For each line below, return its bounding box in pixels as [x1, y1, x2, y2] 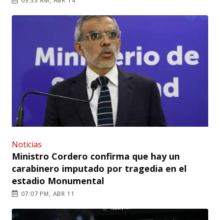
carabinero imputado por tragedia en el [12, 162, 187, 174]
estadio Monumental [12, 174, 104, 187]
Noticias [12, 138, 42, 150]
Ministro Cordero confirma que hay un [12, 150, 180, 162]
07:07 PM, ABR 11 [19, 189, 75, 198]
